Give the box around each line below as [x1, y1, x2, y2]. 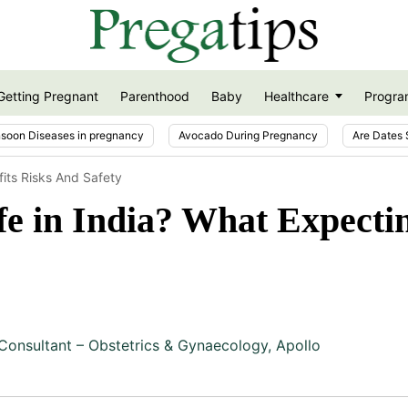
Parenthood [119, 88, 189, 105]
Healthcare [263, 88, 329, 105]
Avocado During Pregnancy [178, 127, 318, 142]
